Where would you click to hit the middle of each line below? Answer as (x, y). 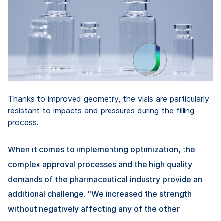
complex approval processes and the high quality (100, 165)
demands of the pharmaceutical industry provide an (105, 179)
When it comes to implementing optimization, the (102, 150)
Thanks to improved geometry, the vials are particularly (109, 99)
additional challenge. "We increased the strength (100, 194)
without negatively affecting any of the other (94, 209)
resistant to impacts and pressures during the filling (101, 111)
